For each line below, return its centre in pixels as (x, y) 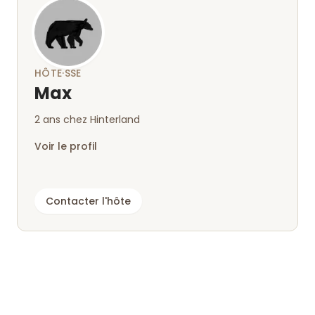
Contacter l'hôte (88, 201)
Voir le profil (66, 146)
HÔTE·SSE (58, 73)
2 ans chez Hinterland (87, 120)
